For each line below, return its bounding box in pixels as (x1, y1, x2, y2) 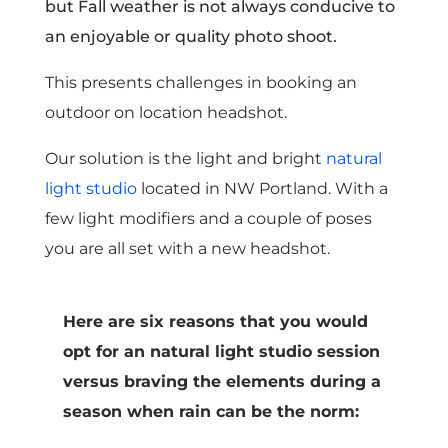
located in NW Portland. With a (136, 178, 388, 198)
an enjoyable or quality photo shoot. (44, 26, 341, 46)
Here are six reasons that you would (62, 311, 368, 331)
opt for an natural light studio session (62, 341, 380, 361)
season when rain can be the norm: (62, 401, 359, 421)
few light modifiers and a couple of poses (44, 208, 372, 228)
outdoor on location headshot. (44, 102, 287, 122)
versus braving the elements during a (62, 371, 381, 391)
